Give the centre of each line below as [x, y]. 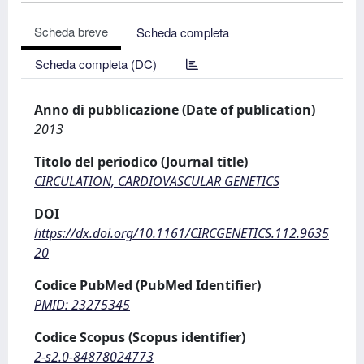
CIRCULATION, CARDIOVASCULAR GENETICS [157, 181]
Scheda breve [71, 31]
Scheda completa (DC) [96, 64]
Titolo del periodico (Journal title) [141, 162]
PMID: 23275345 [82, 305]
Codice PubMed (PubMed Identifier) [147, 285]
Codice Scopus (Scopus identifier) [140, 337]
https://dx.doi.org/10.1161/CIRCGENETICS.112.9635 [182, 233]
